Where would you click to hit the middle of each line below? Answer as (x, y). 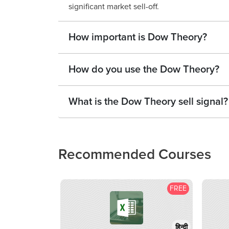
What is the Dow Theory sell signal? (148, 102)
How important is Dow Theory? (138, 38)
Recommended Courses (135, 155)
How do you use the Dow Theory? (144, 70)
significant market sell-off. (114, 7)
